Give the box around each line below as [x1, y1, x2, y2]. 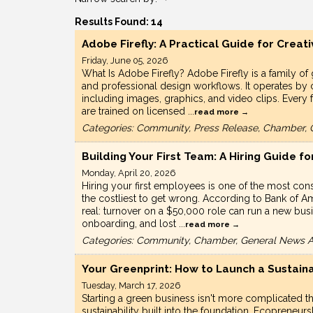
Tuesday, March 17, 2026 [82, 280, 180, 291]
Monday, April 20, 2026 [82, 168, 175, 179]
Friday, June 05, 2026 [82, 55, 168, 66]
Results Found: [75, 16, 151, 28]
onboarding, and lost [82, 218, 179, 230]
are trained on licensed [82, 105, 188, 117]
